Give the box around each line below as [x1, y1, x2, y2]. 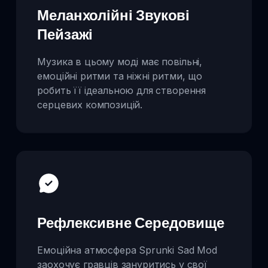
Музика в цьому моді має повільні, [37, 56, 203, 68]
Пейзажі [37, 25, 93, 44]
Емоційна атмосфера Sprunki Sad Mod [37, 243, 217, 256]
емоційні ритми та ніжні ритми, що [37, 70, 203, 83]
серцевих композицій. [37, 99, 143, 111]
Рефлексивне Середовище [37, 213, 224, 232]
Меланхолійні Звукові [37, 6, 190, 25]
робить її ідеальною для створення [37, 84, 206, 97]
